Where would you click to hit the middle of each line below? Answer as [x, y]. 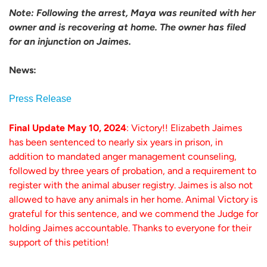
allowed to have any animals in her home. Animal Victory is [133, 199]
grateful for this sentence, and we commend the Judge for [133, 213]
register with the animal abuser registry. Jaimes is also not [131, 185]
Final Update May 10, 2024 [68, 128]
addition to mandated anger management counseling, [123, 156]
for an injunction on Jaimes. [70, 41]
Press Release [40, 99]
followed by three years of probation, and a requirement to [133, 170]
